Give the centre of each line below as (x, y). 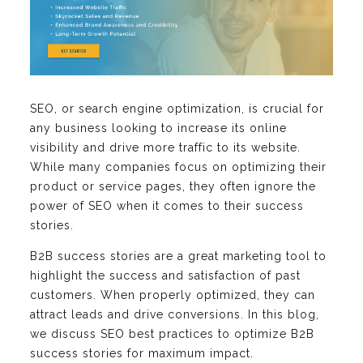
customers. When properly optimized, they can (173, 295)
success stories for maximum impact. (142, 354)
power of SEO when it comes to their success (167, 206)
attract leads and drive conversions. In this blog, (175, 315)
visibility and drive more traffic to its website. (165, 148)
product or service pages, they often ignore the (173, 187)
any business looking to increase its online (158, 128)
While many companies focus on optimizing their (178, 167)
